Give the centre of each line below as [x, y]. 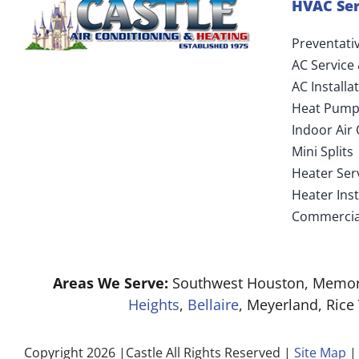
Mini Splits [322, 152]
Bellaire [213, 305]
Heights [153, 305]
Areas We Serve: [111, 283]
